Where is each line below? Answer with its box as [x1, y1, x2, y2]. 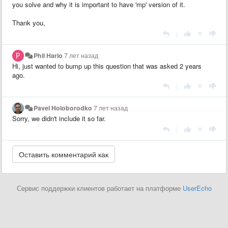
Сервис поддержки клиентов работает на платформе [16, 183, 183, 193]
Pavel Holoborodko [34, 103, 93, 112]
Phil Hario [34, 50, 63, 60]
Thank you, [12, 17, 45, 27]
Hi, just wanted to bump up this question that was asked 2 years [12, 61, 202, 71]
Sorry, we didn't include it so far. [12, 113, 108, 123]
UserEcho [182, 183, 212, 193]
